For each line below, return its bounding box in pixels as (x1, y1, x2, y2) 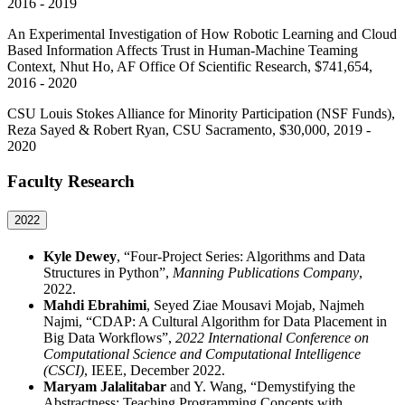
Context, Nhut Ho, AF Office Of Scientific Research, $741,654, (7, 58, 372, 74)
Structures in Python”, (43, 265, 173, 281)
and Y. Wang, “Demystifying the (166, 379, 355, 395)
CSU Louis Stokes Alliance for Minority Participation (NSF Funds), (7, 105, 395, 121)
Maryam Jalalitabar (43, 379, 166, 395)
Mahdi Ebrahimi (43, 297, 146, 314)
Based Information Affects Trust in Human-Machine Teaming (7, 42, 358, 58)
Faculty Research (7, 171, 135, 191)
